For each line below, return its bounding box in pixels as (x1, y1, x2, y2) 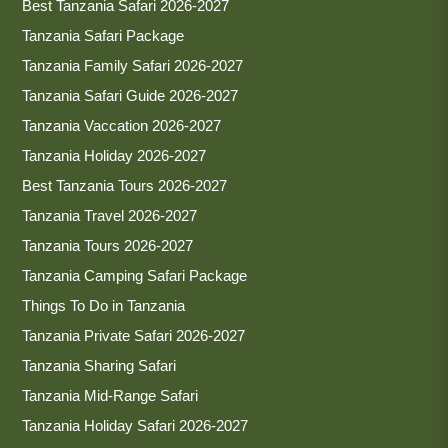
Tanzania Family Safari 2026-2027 (22, 56, 243, 74)
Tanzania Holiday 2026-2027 (22, 146, 206, 164)
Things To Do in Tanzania (22, 296, 185, 314)
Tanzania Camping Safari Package (22, 266, 247, 284)
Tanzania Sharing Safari (22, 356, 176, 374)
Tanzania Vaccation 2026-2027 (22, 116, 221, 134)
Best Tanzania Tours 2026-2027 (22, 176, 227, 194)
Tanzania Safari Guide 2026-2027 (22, 86, 238, 104)
